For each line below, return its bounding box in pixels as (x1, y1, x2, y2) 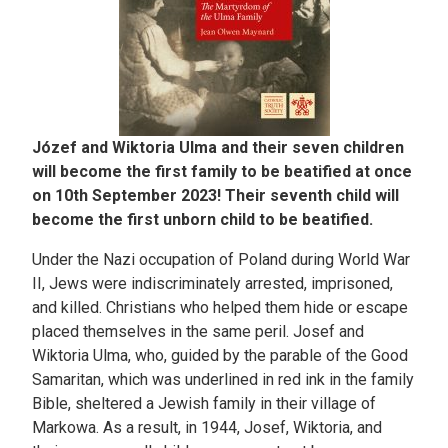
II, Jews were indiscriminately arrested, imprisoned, (32, 274, 393, 294)
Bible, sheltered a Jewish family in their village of (32, 394, 376, 414)
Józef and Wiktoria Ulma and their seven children (32, 138, 404, 158)
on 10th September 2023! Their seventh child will (32, 186, 399, 206)
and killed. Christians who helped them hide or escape (32, 298, 408, 318)
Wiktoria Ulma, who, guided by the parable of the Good (32, 346, 408, 366)
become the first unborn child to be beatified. (32, 210, 373, 230)
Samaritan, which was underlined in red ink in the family (32, 370, 414, 390)
